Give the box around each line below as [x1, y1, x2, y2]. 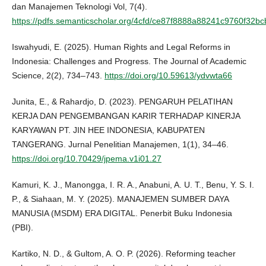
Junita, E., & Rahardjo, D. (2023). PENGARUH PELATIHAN [11, 97, 233, 107]
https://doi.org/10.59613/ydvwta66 [104, 71, 232, 81]
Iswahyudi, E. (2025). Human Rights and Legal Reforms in [11, 42, 230, 52]
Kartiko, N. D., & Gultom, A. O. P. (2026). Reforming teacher [11, 249, 236, 259]
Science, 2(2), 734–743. [11, 71, 104, 81]
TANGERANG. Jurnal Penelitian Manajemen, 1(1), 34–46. [11, 140, 229, 150]
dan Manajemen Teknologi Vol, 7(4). [11, 2, 147, 12]
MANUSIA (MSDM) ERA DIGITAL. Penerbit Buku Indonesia [11, 208, 232, 218]
